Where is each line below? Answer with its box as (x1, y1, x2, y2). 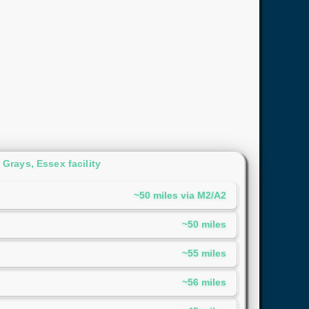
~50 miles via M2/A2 (134, 190, 226, 201)
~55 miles (182, 248, 226, 259)
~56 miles (182, 277, 226, 288)
